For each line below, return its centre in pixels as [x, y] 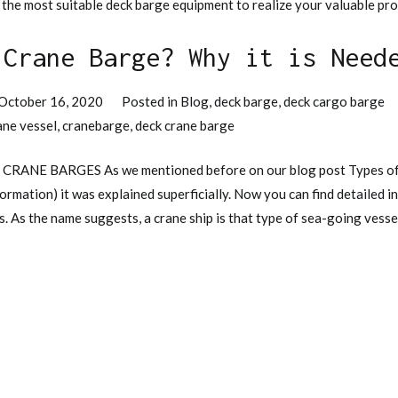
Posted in [151, 102]
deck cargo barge [334, 102]
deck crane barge [185, 126]
